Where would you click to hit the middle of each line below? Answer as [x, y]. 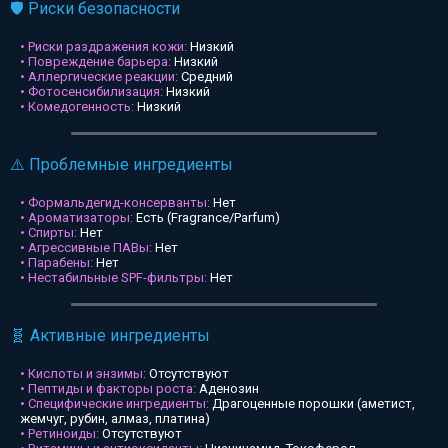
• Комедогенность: [77, 106]
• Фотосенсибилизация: [91, 91]
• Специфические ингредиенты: [114, 403]
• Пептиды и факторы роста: [108, 388]
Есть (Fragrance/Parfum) [206, 217]
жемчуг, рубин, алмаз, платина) [115, 418]
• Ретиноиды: [59, 433]
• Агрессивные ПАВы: [86, 247]
